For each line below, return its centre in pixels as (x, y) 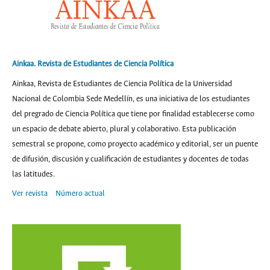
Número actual (80, 194)
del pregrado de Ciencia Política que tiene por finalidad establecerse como (133, 114)
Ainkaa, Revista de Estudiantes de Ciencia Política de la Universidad (122, 84)
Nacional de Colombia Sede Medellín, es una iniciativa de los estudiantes (131, 99)
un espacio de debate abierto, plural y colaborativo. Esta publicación (124, 129)
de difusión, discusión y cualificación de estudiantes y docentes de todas (130, 159)
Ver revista (30, 194)
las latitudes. (33, 174)
